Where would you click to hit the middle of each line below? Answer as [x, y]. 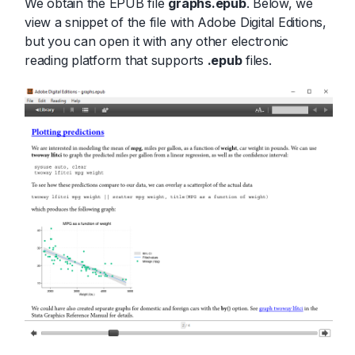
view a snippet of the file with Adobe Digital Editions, [176, 22]
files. [257, 60]
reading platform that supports [116, 60]
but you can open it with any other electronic [157, 41]
